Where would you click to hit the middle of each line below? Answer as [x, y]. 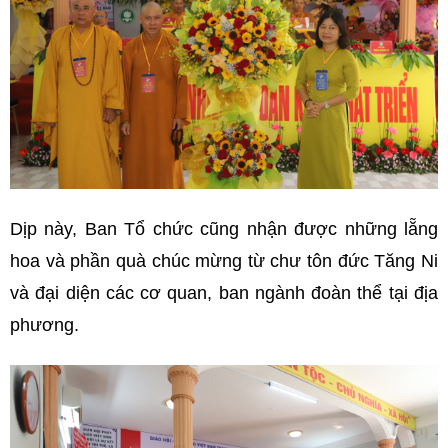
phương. [44, 324]
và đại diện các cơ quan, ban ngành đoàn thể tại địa [224, 292]
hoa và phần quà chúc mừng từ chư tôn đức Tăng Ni [224, 260]
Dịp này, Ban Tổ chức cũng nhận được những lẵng [224, 228]
